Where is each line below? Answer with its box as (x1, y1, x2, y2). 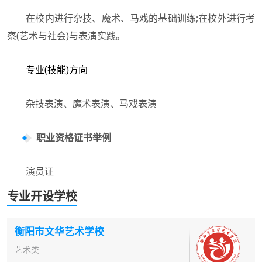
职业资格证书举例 (36, 130, 111, 144)
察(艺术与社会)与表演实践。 (7, 29, 125, 42)
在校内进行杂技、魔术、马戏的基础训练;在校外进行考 (7, 11, 255, 25)
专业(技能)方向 (26, 63, 88, 76)
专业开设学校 (7, 188, 77, 204)
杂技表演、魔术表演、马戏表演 (7, 96, 157, 110)
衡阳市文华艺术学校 (15, 224, 104, 238)
